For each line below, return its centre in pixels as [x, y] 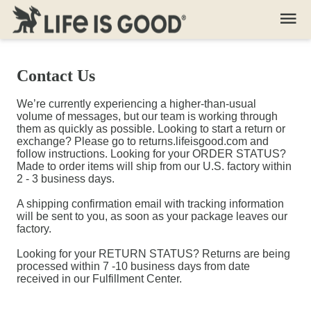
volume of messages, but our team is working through [147, 116]
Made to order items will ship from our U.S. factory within [154, 166]
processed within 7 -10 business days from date [133, 266]
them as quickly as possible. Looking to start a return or [151, 129]
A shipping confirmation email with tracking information [150, 204]
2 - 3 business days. [66, 179]
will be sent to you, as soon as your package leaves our [152, 216]
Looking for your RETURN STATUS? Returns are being [153, 254]
